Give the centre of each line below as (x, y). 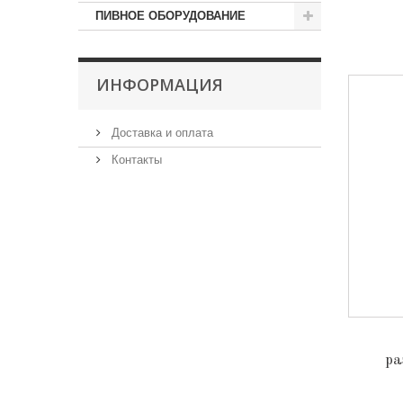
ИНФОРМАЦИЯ (160, 85)
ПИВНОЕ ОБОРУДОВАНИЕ (170, 16)
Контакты (135, 160)
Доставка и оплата (161, 133)
